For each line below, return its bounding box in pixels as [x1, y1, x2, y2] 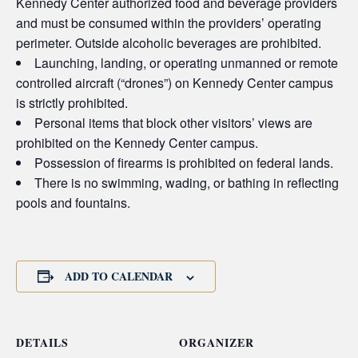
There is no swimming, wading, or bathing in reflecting [34, 173, 339, 193]
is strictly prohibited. [16, 93, 128, 113]
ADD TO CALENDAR [65, 268, 173, 285]
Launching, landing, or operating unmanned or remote [34, 54, 338, 73]
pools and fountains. [16, 193, 130, 213]
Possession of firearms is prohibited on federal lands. [34, 153, 333, 173]
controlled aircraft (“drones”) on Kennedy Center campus [16, 74, 333, 93]
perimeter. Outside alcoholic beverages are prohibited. [16, 34, 321, 53]
